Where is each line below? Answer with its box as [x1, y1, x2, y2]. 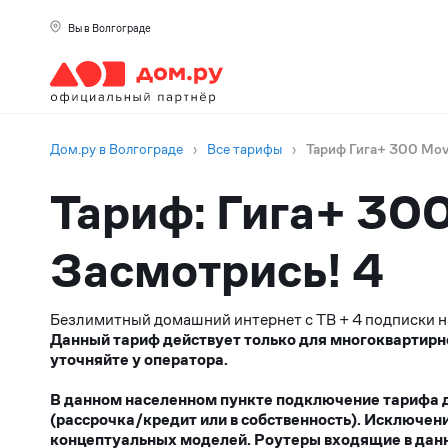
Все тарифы [207, 140, 282, 158]
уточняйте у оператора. [50, 349, 228, 370]
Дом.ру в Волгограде [50, 140, 183, 158]
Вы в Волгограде [68, 20, 151, 35]
